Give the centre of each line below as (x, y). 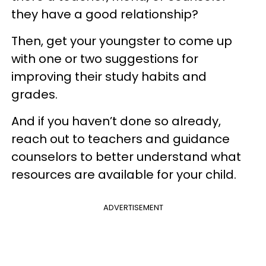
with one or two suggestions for (105, 59)
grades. (34, 94)
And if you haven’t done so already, (116, 121)
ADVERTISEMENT (133, 208)
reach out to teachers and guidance (121, 139)
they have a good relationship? (105, 14)
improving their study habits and (109, 77)
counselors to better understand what (126, 157)
